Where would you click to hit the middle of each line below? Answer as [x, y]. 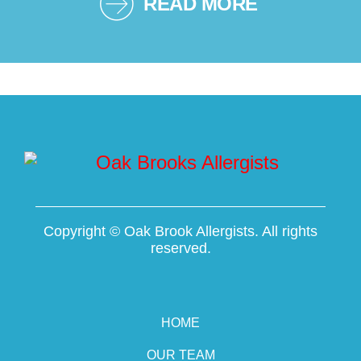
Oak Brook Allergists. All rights [221, 231]
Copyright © [84, 231]
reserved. [180, 248]
